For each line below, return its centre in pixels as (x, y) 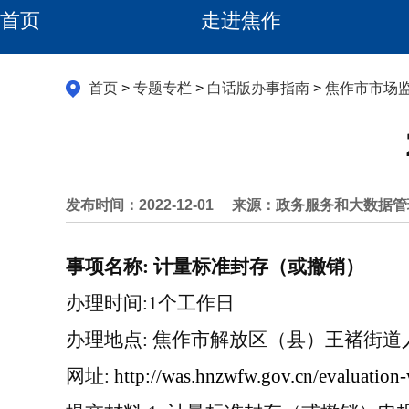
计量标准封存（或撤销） (259, 267)
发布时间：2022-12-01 (140, 205)
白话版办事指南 (258, 88)
